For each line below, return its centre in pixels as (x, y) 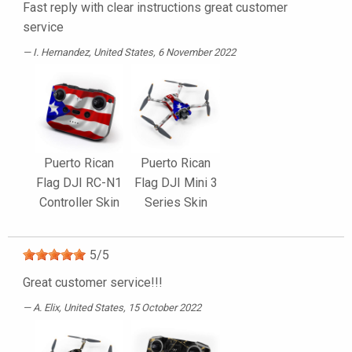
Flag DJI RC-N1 (79, 183)
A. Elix (46, 308)
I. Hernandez (61, 53)
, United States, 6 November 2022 (162, 53)
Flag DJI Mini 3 (176, 183)
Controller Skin (79, 203)
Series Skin (176, 203)
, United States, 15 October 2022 (130, 308)
